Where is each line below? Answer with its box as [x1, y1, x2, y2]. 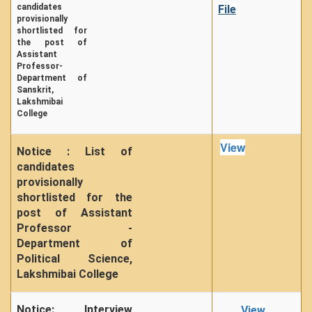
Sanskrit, [17, 85, 54, 95]
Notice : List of [17, 145, 132, 158]
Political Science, [17, 252, 132, 265]
